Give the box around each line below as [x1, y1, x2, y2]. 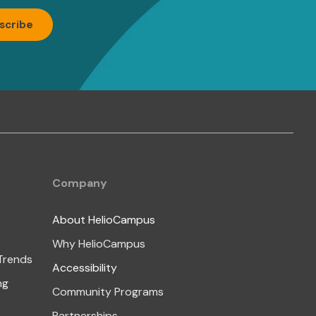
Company [51, 175, 107, 190]
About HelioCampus [51, 212, 155, 227]
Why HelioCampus [51, 236, 145, 251]
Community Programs [51, 284, 164, 299]
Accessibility [51, 260, 117, 275]
